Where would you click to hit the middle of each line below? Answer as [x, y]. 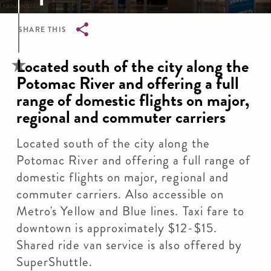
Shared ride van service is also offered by [129, 245]
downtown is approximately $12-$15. [117, 228]
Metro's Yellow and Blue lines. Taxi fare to [131, 211]
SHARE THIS [42, 30]
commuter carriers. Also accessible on [120, 194]
